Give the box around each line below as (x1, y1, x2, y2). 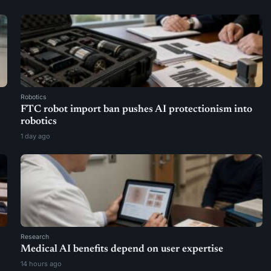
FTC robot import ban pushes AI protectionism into (21, 105, 253, 115)
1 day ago (21, 132, 51, 140)
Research (21, 233, 50, 241)
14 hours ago (21, 260, 62, 268)
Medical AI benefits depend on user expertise (21, 244, 224, 255)
